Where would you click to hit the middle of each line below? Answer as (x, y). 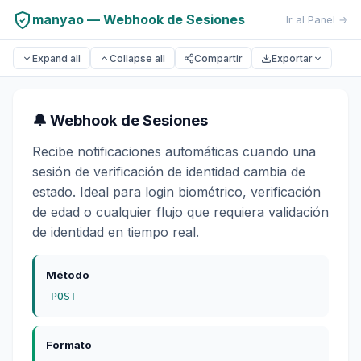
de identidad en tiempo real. (116, 232)
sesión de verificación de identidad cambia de (169, 172)
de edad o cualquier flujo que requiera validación (180, 212)
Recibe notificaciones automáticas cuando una (174, 152)
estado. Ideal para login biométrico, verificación (176, 192)
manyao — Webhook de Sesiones (139, 19)
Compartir (218, 58)
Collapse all (138, 58)
